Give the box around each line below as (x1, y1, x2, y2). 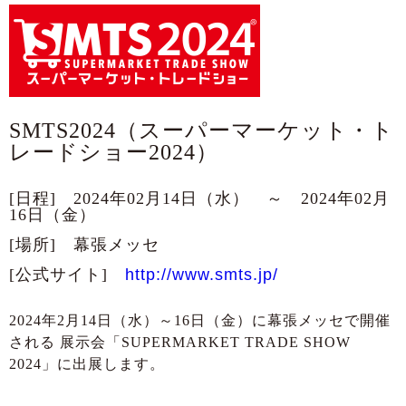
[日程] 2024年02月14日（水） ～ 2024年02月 (9, 189, 390, 208)
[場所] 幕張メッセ (9, 236, 159, 255)
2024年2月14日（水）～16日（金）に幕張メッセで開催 (9, 313, 391, 329)
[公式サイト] (9, 266, 125, 285)
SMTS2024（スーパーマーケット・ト (9, 119, 394, 143)
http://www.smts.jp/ (125, 266, 278, 285)
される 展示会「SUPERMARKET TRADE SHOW (9, 334, 351, 351)
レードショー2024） (9, 140, 218, 165)
